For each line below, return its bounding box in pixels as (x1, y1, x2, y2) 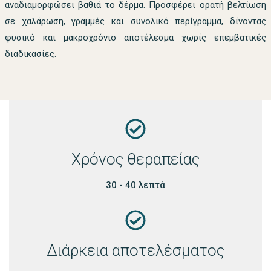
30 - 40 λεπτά (106, 179, 165, 191)
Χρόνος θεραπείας (71, 149, 200, 168)
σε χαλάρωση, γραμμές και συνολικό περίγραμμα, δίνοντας (5, 15, 266, 27)
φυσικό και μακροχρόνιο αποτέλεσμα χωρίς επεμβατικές (5, 31, 266, 43)
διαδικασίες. (5, 48, 56, 59)
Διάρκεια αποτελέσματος (47, 241, 224, 260)
